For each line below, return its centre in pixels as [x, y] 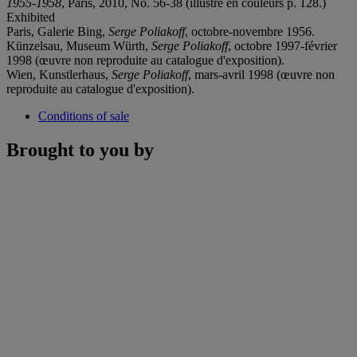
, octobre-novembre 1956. [250, 31]
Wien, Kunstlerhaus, [59, 74]
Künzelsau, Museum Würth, [79, 45]
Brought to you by [80, 149]
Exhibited [31, 17]
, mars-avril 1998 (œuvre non [261, 74]
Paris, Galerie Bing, [57, 31]
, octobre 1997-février [282, 45]
